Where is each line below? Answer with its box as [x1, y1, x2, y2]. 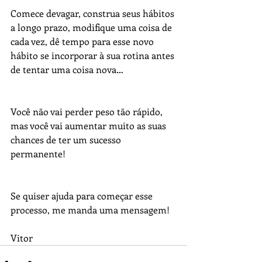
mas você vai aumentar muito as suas [11, 119, 168, 132]
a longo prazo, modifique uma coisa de [11, 21, 174, 33]
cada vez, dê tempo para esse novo [11, 35, 156, 47]
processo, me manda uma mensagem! [11, 204, 170, 216]
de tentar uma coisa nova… [11, 63, 123, 75]
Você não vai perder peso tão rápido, [11, 105, 165, 118]
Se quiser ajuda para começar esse [11, 189, 155, 202]
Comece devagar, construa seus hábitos [11, 7, 177, 19]
